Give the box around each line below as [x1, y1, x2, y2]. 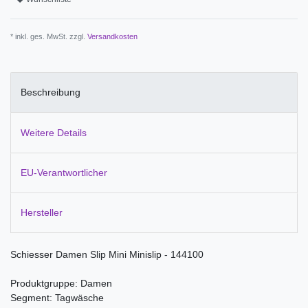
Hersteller [21, 207, 63, 219]
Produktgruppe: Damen [10, 278, 112, 289]
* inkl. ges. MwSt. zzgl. [10, 32, 87, 41]
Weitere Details [21, 126, 87, 138]
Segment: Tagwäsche [10, 292, 104, 304]
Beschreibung [21, 87, 80, 98]
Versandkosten [87, 32, 137, 41]
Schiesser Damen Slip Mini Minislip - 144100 [10, 249, 203, 261]
